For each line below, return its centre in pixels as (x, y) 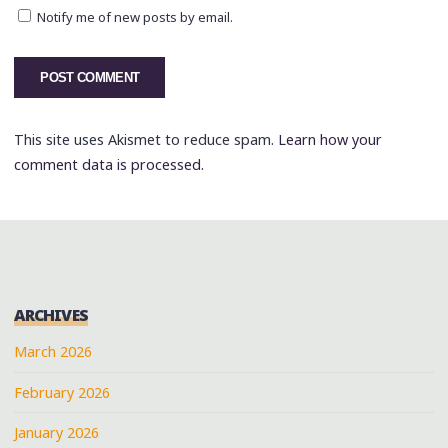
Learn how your (330, 140)
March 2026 (53, 352)
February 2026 (62, 392)
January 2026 (57, 433)
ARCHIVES (51, 314)
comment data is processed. (109, 165)
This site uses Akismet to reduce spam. (146, 140)
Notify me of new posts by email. (135, 16)
